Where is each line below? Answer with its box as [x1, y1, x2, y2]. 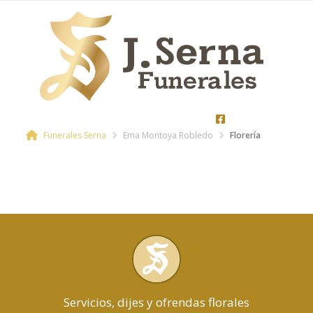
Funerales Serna [41, 129, 107, 141]
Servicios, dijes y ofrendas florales [64, 293, 249, 310]
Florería [228, 129, 261, 141]
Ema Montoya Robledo [123, 129, 214, 141]
